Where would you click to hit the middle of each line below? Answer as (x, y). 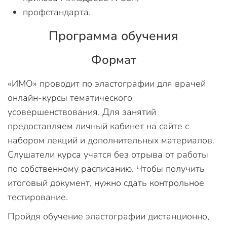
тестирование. (38, 197)
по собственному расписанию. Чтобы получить (106, 169)
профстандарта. (57, 12)
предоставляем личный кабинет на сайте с (98, 126)
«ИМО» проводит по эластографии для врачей (107, 84)
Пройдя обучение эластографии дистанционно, (108, 216)
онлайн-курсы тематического (70, 98)
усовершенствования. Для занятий (82, 112)
